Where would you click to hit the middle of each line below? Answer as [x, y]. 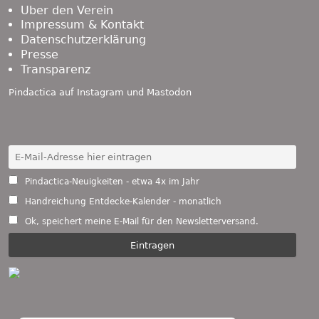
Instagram [100, 93]
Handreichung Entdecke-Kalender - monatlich [121, 202]
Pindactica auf [43, 93]
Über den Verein [67, 10]
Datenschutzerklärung [83, 40]
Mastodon [169, 93]
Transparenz [55, 69]
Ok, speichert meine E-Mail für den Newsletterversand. [141, 222]
